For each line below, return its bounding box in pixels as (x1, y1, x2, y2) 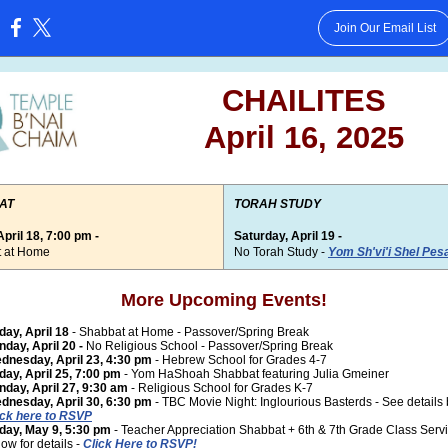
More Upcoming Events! (121, 290, 327, 310)
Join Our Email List (333, 21, 436, 35)
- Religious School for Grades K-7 (131, 381, 313, 395)
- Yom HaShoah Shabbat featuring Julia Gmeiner (121, 367, 389, 381)
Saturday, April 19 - (234, 229, 342, 243)
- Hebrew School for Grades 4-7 (155, 353, 327, 367)
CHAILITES (222, 83, 386, 118)
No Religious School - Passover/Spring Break (83, 339, 333, 353)
